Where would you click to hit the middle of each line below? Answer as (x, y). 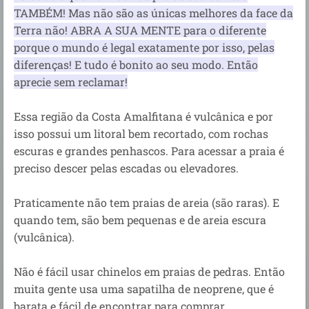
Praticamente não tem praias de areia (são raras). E (147, 202)
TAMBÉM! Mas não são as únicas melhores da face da (153, 12)
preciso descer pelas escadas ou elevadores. (126, 168)
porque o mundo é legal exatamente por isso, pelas (144, 47)
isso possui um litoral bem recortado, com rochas (141, 133)
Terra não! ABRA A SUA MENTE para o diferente (140, 30)
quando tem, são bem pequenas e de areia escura (140, 219)
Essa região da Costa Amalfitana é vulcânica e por (143, 116)
